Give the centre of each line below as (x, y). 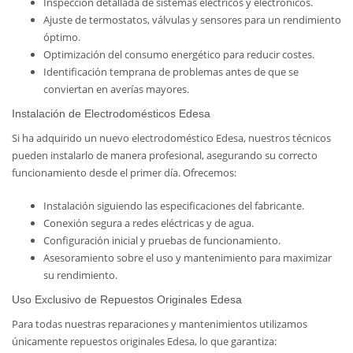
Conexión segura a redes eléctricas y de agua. (149, 223)
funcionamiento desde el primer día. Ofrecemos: (124, 173)
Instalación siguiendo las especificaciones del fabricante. (174, 206)
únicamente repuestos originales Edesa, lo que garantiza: (144, 341)
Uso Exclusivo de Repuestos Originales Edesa (127, 299)
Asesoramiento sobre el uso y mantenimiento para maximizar (188, 258)
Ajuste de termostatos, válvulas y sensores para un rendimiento (192, 20)
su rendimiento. (80, 275)
